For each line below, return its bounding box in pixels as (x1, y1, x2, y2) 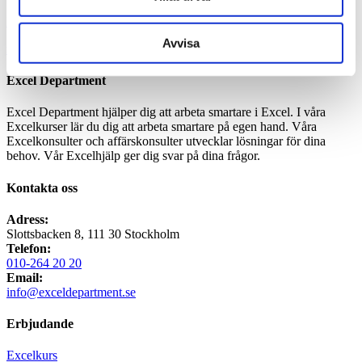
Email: (6, 270, 43, 284)
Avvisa (162, 36, 200, 50)
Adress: (6, 212, 48, 226)
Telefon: (6, 241, 51, 255)
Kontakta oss (6, 180, 78, 195)
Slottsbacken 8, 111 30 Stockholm (6, 226, 179, 241)
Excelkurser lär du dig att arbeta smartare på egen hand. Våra (6, 120, 317, 134)
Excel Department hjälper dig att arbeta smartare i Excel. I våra (6, 105, 326, 120)
